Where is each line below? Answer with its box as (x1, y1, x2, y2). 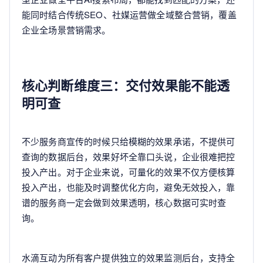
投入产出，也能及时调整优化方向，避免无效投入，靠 (22, 181, 235, 193)
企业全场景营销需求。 (22, 23, 111, 36)
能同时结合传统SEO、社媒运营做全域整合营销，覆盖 (22, 8, 237, 21)
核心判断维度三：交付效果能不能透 (22, 76, 230, 95)
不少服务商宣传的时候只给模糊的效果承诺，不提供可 (22, 135, 235, 147)
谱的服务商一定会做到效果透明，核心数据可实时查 (22, 196, 227, 208)
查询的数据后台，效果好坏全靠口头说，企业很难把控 (22, 150, 235, 163)
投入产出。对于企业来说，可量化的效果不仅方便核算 (22, 166, 235, 178)
